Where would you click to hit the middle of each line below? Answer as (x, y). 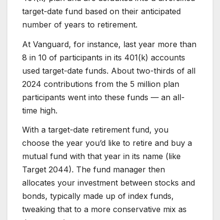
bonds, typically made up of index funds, (98, 196)
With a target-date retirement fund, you (95, 130)
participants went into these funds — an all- (103, 97)
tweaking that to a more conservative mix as (104, 209)
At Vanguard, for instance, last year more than (109, 44)
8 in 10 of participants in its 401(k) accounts (104, 57)
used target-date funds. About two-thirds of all (109, 70)
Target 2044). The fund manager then (94, 170)
